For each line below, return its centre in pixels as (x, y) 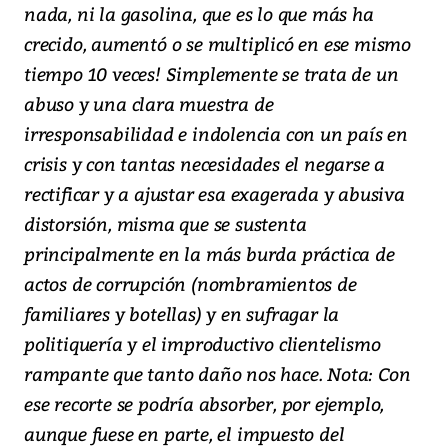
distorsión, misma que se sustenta (165, 224)
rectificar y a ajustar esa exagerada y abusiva (214, 194)
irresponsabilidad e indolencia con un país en (216, 134)
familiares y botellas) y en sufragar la (182, 314)
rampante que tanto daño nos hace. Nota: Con (217, 374)
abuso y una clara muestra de (149, 104)
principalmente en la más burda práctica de (209, 254)
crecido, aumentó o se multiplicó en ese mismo (217, 44)
